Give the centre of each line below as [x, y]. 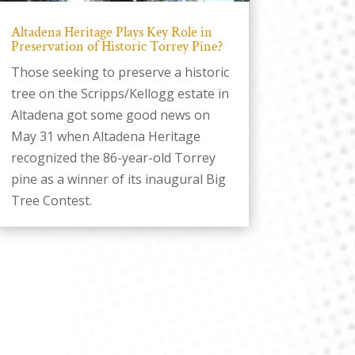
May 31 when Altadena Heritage [105, 136]
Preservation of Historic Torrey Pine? [116, 46]
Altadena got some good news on [110, 115]
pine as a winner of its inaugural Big [118, 179]
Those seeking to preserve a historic [120, 72]
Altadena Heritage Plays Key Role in [111, 32]
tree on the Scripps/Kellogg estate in [120, 93]
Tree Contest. [51, 200]
